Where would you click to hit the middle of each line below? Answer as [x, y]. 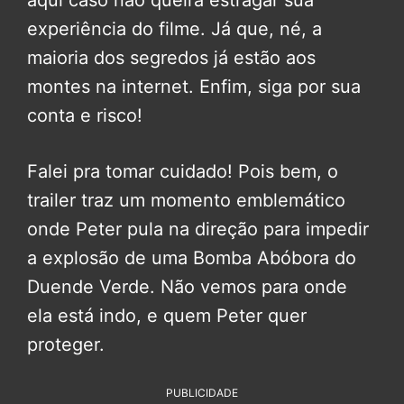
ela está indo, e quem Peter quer [167, 316]
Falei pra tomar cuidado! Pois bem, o [183, 172]
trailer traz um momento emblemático [186, 201]
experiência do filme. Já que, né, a [174, 29]
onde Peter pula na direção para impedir [198, 230]
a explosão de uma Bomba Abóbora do [192, 258]
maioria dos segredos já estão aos [171, 58]
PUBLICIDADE [202, 393]
